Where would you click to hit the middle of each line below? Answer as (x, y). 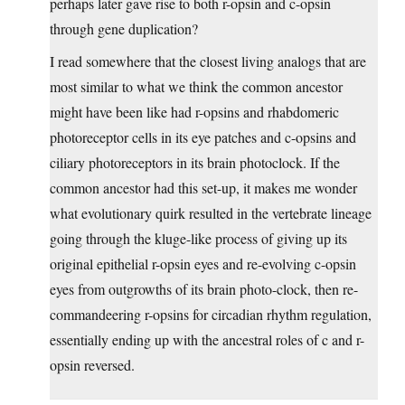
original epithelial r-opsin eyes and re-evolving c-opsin (203, 264)
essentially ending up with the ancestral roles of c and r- (207, 340)
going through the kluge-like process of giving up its (198, 239)
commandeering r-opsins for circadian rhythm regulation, (211, 315)
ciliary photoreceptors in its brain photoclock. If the (195, 163)
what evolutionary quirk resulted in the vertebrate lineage (211, 213)
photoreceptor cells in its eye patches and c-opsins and (203, 137)
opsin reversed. (92, 365)
